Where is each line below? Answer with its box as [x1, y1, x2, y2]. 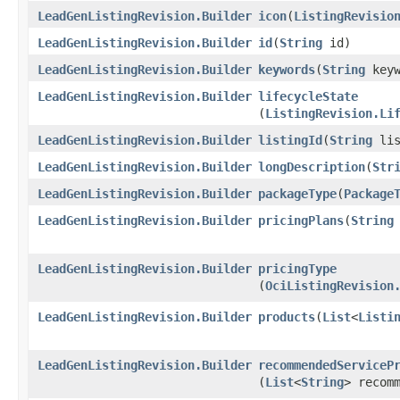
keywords [258, 62, 315, 77]
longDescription [258, 159, 365, 174]
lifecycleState [258, 88, 358, 104]
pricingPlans [258, 212, 344, 228]
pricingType [258, 261, 337, 276]
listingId [258, 132, 322, 147]
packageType [258, 186, 337, 201]
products [258, 309, 315, 324]
